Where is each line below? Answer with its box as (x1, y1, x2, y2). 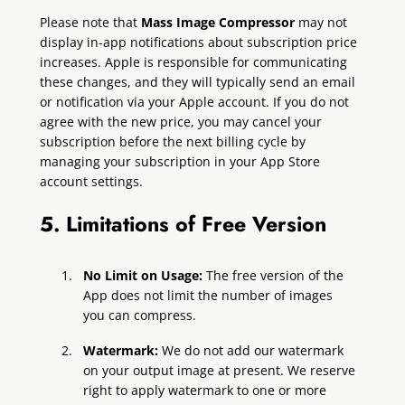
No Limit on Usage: (83, 266, 207, 284)
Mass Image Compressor (140, 13, 295, 31)
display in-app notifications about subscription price (39, 33, 357, 51)
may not (294, 13, 347, 31)
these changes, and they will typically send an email (39, 72, 355, 90)
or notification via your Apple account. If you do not (39, 92, 349, 110)
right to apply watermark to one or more (83, 381, 327, 399)
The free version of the (206, 266, 344, 284)
